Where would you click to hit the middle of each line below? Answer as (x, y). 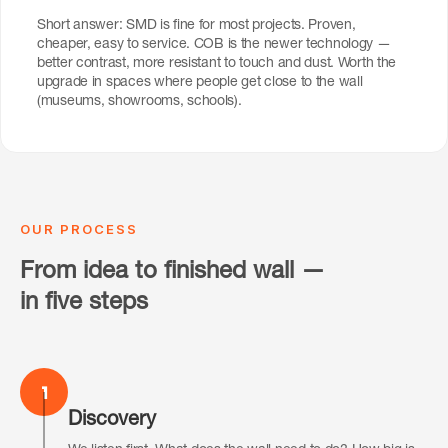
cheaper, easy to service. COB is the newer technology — (214, 45)
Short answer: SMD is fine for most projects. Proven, (196, 26)
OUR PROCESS (79, 229)
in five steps (84, 304)
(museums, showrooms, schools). (139, 102)
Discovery (112, 421)
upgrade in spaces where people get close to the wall (200, 83)
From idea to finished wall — (172, 273)
